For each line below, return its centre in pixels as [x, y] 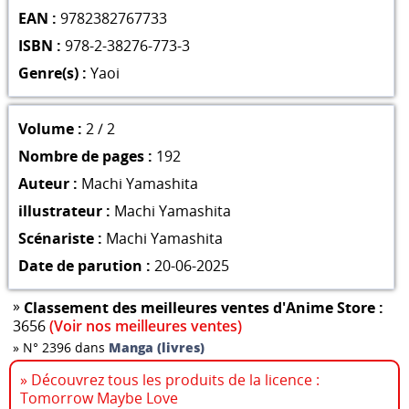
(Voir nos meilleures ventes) [146, 325]
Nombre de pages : [85, 156]
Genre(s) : [52, 73]
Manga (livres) [157, 347]
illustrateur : [64, 210]
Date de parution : [84, 265]
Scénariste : [60, 238]
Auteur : [47, 183]
